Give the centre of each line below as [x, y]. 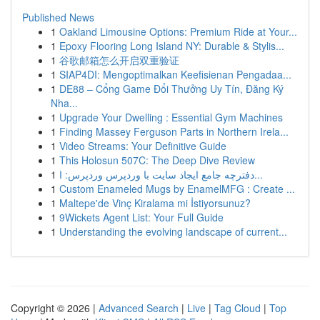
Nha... [64, 103]
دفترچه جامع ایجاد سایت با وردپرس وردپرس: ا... [259, 174]
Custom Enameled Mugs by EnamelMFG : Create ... [177, 189]
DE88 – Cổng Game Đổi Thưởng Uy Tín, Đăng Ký [171, 89]
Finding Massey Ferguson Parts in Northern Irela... [174, 131]
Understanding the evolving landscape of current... [173, 231]
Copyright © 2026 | [55, 308]
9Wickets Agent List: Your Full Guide [141, 217]
